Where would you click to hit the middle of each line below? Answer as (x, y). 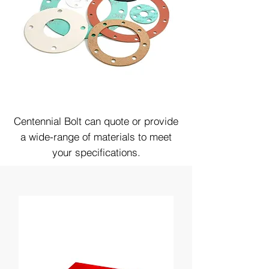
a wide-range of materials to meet (96, 137)
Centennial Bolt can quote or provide (96, 121)
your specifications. (96, 152)
